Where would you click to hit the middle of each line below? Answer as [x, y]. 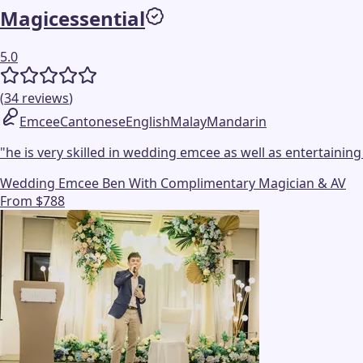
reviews [45, 98]
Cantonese [93, 121]
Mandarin [237, 121]
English [148, 121]
